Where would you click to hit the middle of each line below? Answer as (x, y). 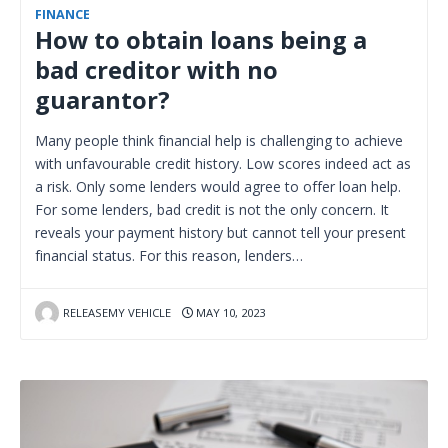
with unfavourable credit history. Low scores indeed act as (223, 163)
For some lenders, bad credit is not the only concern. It (212, 209)
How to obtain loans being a (201, 39)
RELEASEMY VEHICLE (116, 312)
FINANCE (62, 14)
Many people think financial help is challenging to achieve (219, 140)
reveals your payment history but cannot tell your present (220, 232)
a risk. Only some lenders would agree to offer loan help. (218, 186)
